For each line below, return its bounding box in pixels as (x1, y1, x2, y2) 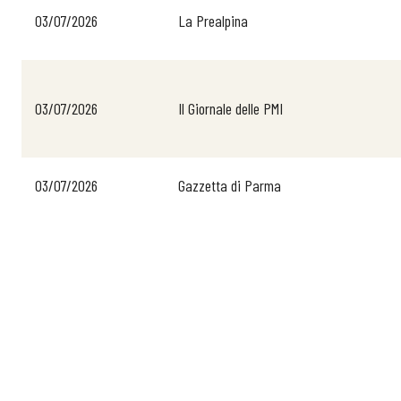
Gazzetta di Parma (178, 175, 281, 195)
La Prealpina (178, 11, 248, 30)
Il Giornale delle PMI (178, 98, 283, 118)
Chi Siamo (346, 44, 397, 64)
